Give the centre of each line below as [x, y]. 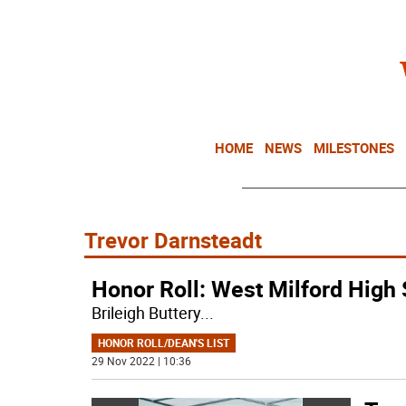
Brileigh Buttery [145, 313]
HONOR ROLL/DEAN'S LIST [163, 343]
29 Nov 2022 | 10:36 [141, 361]
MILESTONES [354, 148]
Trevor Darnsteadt [173, 240]
